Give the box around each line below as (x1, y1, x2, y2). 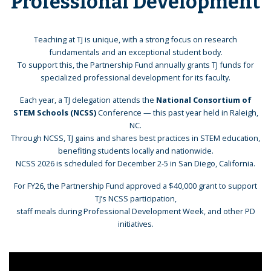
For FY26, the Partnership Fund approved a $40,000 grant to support (14, 180, 257, 191)
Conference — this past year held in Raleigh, (96, 106, 258, 118)
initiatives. (117, 218, 154, 229)
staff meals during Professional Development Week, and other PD (16, 205, 255, 217)
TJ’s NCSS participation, (94, 192, 177, 204)
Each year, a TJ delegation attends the (19, 94, 156, 105)
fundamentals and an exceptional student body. (48, 46, 223, 57)
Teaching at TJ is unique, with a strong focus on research (34, 33, 237, 45)
